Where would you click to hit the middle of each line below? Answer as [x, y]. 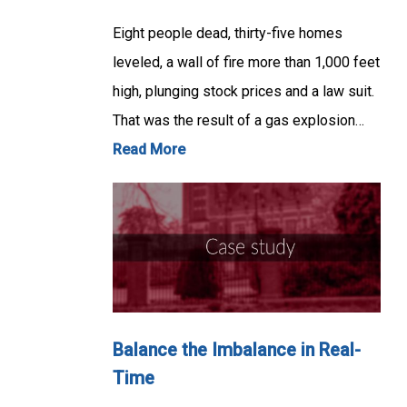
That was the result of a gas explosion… [238, 121]
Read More [149, 150]
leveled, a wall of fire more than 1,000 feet [246, 63]
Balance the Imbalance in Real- [237, 351]
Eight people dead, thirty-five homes [228, 34]
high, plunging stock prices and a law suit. [243, 92]
